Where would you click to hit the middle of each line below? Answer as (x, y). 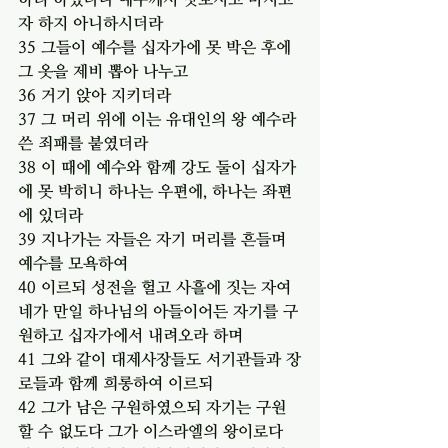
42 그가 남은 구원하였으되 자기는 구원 (152, 406)
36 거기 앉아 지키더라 (94, 94)
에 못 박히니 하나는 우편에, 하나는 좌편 (155, 190)
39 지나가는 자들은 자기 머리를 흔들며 (154, 238)
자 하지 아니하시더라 (90, 22)
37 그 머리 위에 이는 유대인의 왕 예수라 (159, 118)
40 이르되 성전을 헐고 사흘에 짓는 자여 (157, 286)
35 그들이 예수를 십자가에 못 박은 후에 (157, 46)
